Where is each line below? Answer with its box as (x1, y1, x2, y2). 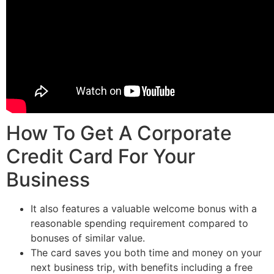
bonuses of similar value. (31, 231, 145, 244)
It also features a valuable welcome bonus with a (31, 202, 257, 215)
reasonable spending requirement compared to (31, 217, 248, 229)
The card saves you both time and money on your (31, 246, 262, 259)
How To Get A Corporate (6, 120, 232, 145)
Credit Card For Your (6, 144, 195, 168)
